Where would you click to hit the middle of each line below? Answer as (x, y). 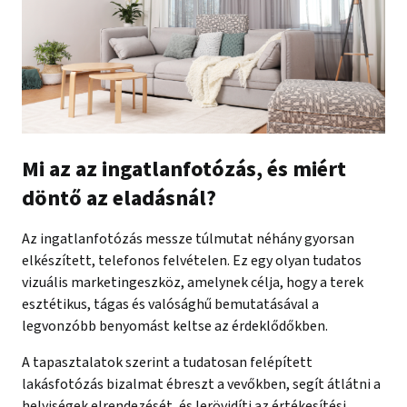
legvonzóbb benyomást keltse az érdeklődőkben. (175, 326)
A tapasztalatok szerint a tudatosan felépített (167, 362)
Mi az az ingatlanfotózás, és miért (184, 169)
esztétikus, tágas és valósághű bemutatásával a (170, 304)
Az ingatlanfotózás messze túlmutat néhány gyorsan (188, 238)
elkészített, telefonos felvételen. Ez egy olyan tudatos (192, 260)
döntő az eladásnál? (119, 198)
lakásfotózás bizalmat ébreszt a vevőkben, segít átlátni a (201, 384)
